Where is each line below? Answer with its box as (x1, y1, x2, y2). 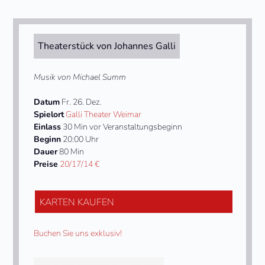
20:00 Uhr (61, 133, 99, 145)
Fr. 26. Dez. (60, 96, 102, 108)
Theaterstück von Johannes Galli (38, 39, 176, 53)
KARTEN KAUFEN (40, 195, 115, 209)
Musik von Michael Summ (34, 71, 127, 83)
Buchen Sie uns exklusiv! (34, 227, 122, 239)
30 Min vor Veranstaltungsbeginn (61, 121, 183, 132)
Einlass (34, 121, 62, 132)
